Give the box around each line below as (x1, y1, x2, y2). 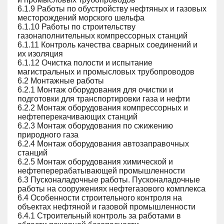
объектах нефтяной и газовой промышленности (17, 202, 195, 211)
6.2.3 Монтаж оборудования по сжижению (17, 121, 173, 130)
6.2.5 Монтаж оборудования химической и (17, 157, 173, 166)
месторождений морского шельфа (17, 13, 144, 22)
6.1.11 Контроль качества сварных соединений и (17, 40, 197, 49)
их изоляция (17, 49, 63, 58)
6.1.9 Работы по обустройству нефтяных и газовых (17, 4, 206, 13)
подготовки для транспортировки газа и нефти (17, 94, 190, 103)
